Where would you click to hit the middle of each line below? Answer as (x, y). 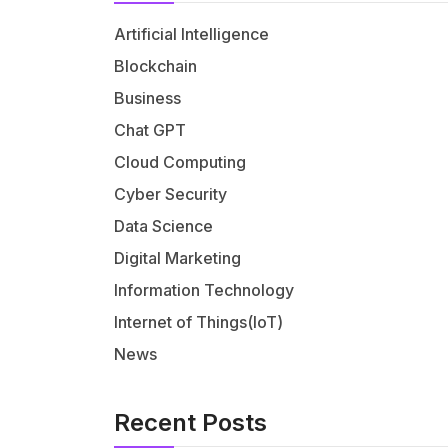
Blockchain (155, 66)
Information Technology (204, 290)
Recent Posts (190, 423)
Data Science (163, 226)
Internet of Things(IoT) (198, 322)
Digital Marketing (177, 258)
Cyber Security (170, 194)
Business (147, 98)
